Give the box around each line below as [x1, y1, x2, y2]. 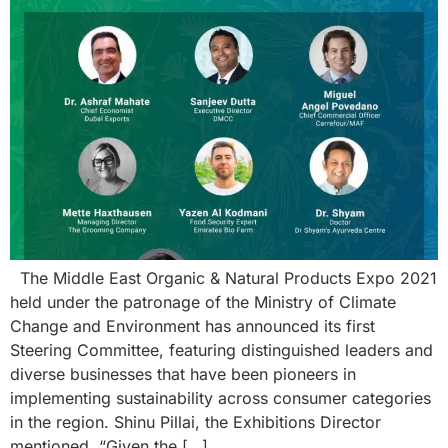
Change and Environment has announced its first [10, 316, 375, 337]
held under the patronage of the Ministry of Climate [10, 292, 396, 313]
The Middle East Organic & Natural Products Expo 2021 [10, 268, 437, 289]
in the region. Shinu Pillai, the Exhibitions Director [10, 412, 381, 433]
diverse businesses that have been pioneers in [10, 364, 356, 385]
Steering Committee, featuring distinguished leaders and [10, 340, 433, 361]
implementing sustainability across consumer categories [10, 388, 431, 409]
